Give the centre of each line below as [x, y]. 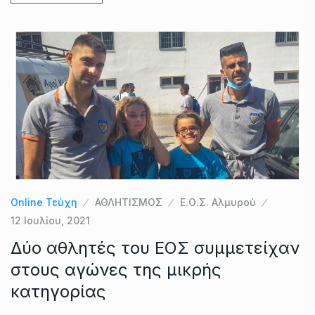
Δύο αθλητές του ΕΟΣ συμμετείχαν [155, 248]
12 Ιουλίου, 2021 [50, 221]
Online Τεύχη [44, 202]
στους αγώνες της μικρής [116, 270]
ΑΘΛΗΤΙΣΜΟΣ [129, 202]
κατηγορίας [58, 292]
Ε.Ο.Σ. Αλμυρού [218, 202]
